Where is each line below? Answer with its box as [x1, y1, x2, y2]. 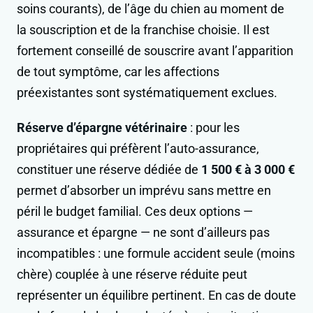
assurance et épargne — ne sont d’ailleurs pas [17, 225, 270, 240]
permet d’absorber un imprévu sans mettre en [17, 183, 271, 198]
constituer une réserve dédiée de [17, 162, 201, 177]
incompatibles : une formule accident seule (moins [17, 246, 295, 261]
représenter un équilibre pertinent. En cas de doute [17, 288, 296, 303]
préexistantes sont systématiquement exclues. [17, 85, 277, 101]
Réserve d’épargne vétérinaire [17, 120, 187, 136]
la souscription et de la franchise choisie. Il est [17, 22, 270, 38]
